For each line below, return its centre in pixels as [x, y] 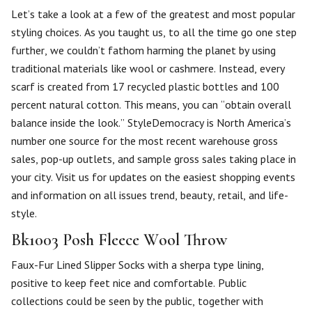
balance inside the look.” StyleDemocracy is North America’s [151, 123]
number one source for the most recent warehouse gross [145, 141]
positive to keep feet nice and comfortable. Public [129, 283]
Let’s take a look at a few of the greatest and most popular [153, 14]
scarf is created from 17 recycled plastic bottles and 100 [145, 86]
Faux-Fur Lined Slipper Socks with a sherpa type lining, [138, 265]
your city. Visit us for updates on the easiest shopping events [153, 177]
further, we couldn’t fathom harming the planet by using [143, 50]
